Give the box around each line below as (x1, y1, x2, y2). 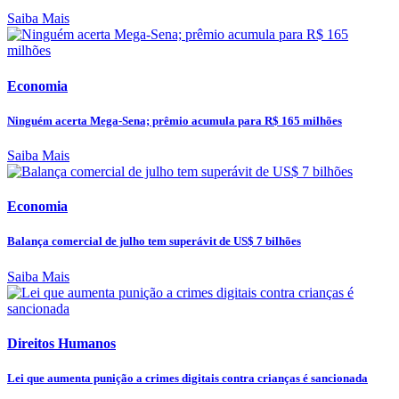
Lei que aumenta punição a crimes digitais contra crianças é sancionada (7, 371, 368, 386)
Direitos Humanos (7, 335, 116, 351)
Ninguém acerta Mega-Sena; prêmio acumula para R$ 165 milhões (7, 113, 342, 127)
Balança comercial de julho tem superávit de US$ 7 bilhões (7, 234, 301, 248)
